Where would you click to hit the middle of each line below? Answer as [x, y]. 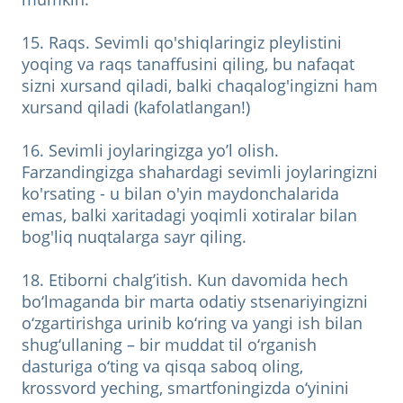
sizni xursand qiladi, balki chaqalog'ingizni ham [200, 85]
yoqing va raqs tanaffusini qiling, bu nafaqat [188, 63]
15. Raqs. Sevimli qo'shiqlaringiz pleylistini [182, 42]
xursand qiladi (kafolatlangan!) [136, 107]
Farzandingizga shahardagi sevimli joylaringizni [200, 171]
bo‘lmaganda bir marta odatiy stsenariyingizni [195, 301]
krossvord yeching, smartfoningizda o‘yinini [185, 387]
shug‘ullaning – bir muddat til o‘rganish [169, 344]
